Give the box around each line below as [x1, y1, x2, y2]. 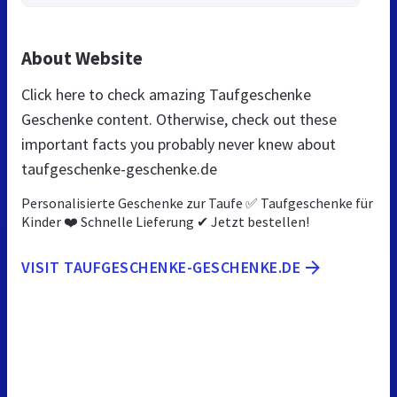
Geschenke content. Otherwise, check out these [21, 109, 337, 130]
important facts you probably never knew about [21, 134, 336, 155]
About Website [21, 46, 143, 71]
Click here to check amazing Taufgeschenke [21, 84, 311, 105]
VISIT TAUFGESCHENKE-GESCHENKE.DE [21, 257, 300, 278]
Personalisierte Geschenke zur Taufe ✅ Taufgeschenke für [21, 194, 373, 213]
